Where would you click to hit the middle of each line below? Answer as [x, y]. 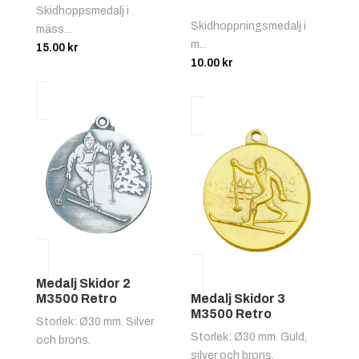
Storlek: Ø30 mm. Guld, [249, 337]
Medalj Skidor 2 [83, 284]
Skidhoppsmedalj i [82, 10]
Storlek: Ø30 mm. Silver [95, 322]
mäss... [53, 29]
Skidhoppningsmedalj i [249, 26]
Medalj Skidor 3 [238, 299]
